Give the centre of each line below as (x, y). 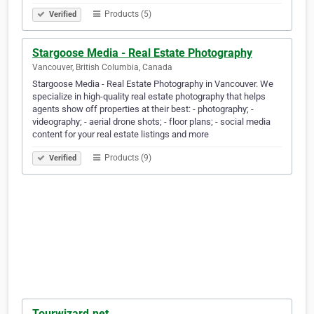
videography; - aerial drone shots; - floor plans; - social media (151, 122)
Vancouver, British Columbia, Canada (102, 68)
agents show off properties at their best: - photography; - (143, 109)
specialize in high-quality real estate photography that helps (149, 97)
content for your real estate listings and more (121, 135)
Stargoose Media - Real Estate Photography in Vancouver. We (153, 84)
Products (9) (127, 158)
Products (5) (127, 14)
